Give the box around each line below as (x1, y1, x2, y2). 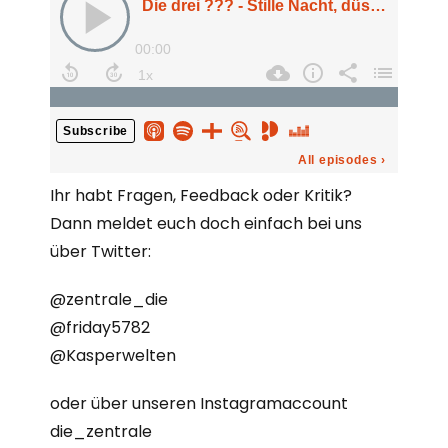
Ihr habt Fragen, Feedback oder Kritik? (50, 184, 352, 207)
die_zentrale (50, 420, 152, 443)
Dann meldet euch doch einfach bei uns (50, 212, 362, 235)
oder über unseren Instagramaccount (50, 392, 348, 415)
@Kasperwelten (50, 344, 176, 367)
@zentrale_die (50, 288, 168, 311)
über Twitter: (50, 240, 151, 263)
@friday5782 (50, 316, 150, 339)
